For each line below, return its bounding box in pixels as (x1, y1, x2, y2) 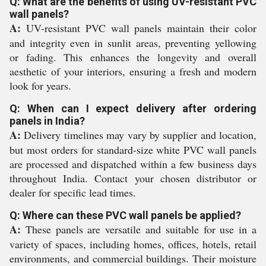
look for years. (9, 78, 71, 93)
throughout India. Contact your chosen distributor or (9, 171, 256, 186)
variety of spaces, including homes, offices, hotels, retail (9, 237, 256, 252)
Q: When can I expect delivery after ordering (9, 102, 256, 115)
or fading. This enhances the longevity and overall (9, 50, 256, 65)
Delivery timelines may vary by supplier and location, (21, 128, 256, 142)
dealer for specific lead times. (9, 185, 136, 200)
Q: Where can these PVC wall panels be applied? (9, 209, 241, 222)
